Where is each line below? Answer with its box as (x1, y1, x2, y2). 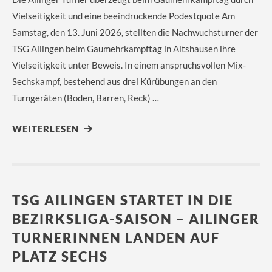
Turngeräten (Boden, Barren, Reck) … (12, 92, 159, 103)
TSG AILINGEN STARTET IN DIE (12, 192, 233, 208)
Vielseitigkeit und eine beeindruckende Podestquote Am (12, 10, 235, 21)
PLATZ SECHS (12, 248, 108, 265)
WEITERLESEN (12, 123, 79, 134)
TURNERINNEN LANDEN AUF (12, 229, 220, 246)
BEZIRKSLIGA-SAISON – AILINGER (12, 211, 260, 227)
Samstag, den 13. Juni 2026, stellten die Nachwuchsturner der (12, 27, 258, 38)
